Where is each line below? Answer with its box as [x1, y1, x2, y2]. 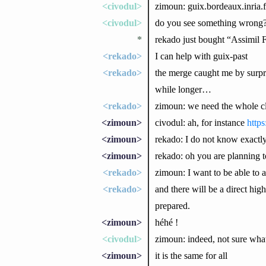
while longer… [154, 84, 211, 94]
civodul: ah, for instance [154, 117, 247, 128]
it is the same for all [154, 250, 227, 261]
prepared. [154, 200, 190, 211]
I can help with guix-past [154, 50, 248, 61]
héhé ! [154, 217, 178, 227]
